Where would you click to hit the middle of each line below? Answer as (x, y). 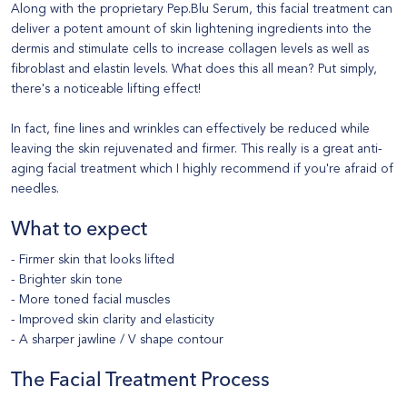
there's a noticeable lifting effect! (106, 89)
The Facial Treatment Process (140, 382)
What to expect (79, 231)
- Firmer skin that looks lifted (93, 260)
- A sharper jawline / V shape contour (117, 340)
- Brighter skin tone (67, 280)
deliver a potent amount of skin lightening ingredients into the (191, 29)
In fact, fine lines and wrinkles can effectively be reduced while (190, 129)
